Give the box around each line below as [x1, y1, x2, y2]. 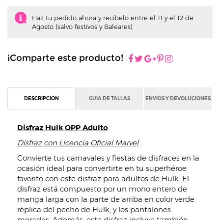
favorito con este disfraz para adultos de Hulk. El [17, 174, 189, 183]
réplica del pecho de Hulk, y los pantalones [17, 205, 171, 214]
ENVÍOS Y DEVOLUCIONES [145, 95, 211, 102]
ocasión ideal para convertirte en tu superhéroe [17, 164, 187, 173]
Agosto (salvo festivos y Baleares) [32, 23, 133, 30]
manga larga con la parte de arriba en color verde [17, 194, 194, 204]
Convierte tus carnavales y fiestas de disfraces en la [17, 153, 199, 163]
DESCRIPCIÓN [24, 95, 59, 102]
